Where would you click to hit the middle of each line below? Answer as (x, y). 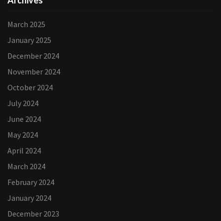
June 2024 (24, 119)
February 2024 (31, 182)
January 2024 (29, 198)
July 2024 (23, 103)
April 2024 (24, 150)
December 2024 (33, 56)
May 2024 (23, 135)
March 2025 (26, 24)
